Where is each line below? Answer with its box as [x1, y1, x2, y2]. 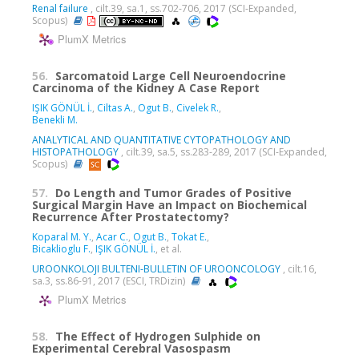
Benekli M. [32, 112, 78, 127]
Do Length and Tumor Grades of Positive [55, 185, 292, 201]
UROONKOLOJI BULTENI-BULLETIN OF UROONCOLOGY [32, 262, 280, 276]
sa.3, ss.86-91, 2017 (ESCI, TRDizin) [32, 274, 188, 288]
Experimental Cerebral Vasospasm [32, 341, 231, 357]
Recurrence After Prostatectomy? [32, 209, 229, 225]
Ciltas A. [97, 100, 133, 115]
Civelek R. [176, 100, 219, 115]
